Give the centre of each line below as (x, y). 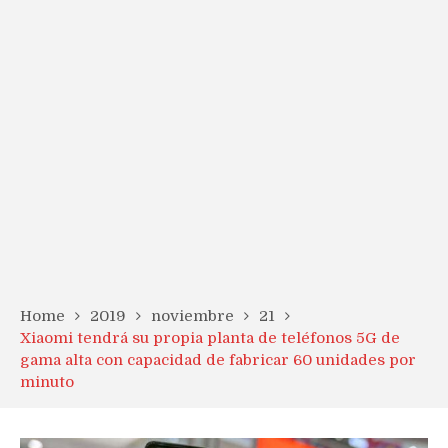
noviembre (192, 316)
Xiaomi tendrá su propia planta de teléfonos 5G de (210, 338)
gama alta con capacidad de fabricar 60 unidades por (218, 360)
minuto (47, 382)
